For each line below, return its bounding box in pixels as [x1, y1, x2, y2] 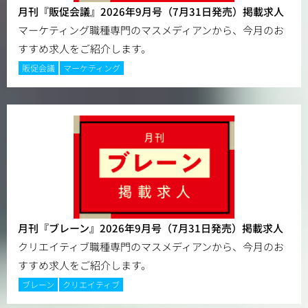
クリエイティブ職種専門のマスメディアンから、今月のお [18, 239, 284, 254]
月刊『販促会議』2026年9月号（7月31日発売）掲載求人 [18, 4, 284, 19]
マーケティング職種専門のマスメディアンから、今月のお [18, 23, 284, 38]
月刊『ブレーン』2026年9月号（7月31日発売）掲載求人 [18, 221, 283, 236]
